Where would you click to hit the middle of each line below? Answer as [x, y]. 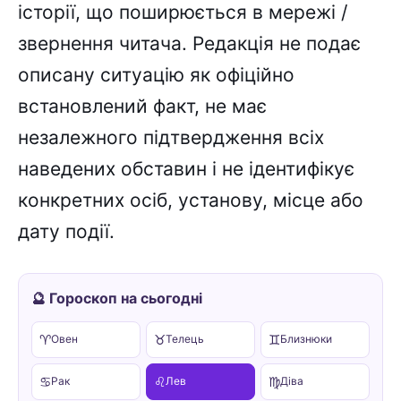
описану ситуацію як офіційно [156, 75]
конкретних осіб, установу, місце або [191, 200]
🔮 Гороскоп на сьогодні [117, 298]
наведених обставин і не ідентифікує [186, 169]
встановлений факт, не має [142, 107]
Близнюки [306, 339]
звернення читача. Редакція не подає [189, 44]
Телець [185, 339]
